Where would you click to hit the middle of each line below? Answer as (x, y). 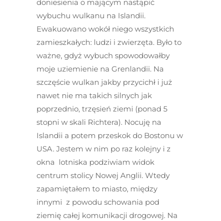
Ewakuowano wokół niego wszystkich (105, 29)
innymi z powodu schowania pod (98, 202)
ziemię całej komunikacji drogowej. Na (107, 215)
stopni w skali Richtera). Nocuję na (99, 122)
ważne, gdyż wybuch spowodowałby (103, 55)
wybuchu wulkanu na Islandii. (91, 16)
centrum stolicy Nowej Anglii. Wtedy (103, 175)
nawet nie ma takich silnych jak (94, 95)
